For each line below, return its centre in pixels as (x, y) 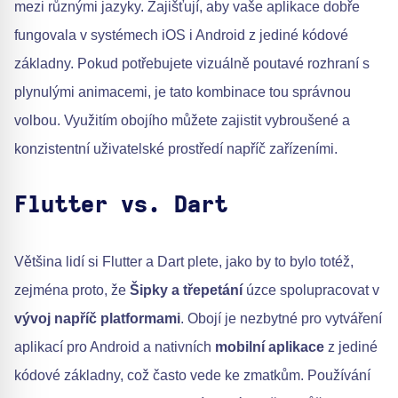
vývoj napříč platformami (97, 319)
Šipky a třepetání (186, 291)
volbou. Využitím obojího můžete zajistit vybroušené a (182, 121)
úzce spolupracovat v (311, 291)
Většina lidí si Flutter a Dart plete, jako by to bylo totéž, (184, 262)
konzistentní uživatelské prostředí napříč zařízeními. (176, 149)
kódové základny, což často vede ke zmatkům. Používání (192, 376)
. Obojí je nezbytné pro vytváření (281, 319)
